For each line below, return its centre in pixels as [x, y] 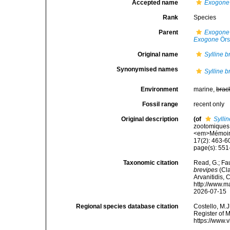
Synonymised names [148, 69]
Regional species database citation [127, 206]
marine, [205, 89]
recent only [209, 104]
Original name [158, 54]
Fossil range [160, 104]
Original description [150, 119]
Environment [160, 89]
